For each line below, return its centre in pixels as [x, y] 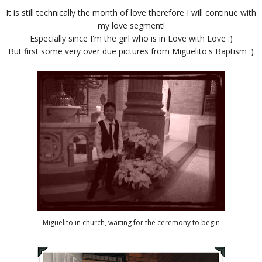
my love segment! [131, 25]
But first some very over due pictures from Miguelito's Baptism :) [131, 51]
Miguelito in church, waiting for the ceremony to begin [131, 222]
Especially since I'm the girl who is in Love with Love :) [131, 38]
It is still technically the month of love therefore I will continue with [131, 12]
